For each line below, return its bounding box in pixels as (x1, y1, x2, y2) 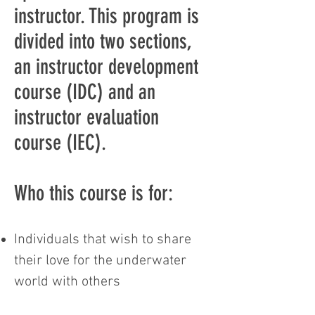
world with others (14, 274, 120, 290)
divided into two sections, (14, 29, 191, 54)
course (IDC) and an (14, 79, 155, 105)
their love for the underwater (14, 252, 186, 269)
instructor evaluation (14, 105, 159, 130)
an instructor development (14, 54, 198, 79)
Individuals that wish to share (14, 231, 191, 248)
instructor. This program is (14, 4, 199, 29)
